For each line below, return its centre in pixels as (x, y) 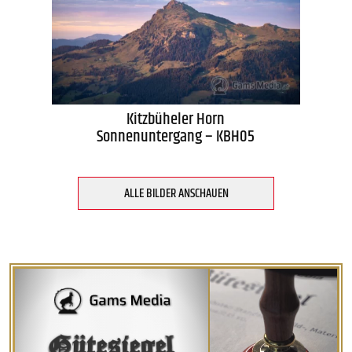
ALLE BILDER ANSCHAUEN (176, 194)
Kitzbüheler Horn (176, 120)
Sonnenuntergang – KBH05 (176, 137)
